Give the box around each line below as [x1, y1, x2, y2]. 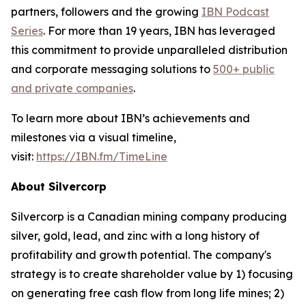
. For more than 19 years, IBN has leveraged [43, 24, 275, 38]
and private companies [11, 81, 133, 95]
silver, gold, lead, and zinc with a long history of [11, 229, 260, 242]
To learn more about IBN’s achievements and [11, 111, 250, 125]
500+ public [213, 62, 275, 76]
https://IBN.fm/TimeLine [36, 150, 167, 163]
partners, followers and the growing [11, 5, 201, 18]
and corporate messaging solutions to [11, 62, 213, 76]
